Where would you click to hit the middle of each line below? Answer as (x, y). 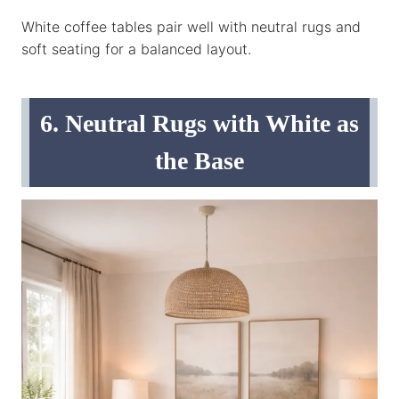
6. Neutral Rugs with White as (199, 123)
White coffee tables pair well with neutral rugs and (191, 26)
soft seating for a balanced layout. (136, 49)
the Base (199, 160)
